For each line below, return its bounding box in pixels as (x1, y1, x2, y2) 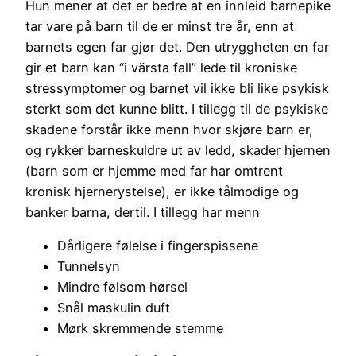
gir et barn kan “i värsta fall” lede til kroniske (25, 59, 297, 75)
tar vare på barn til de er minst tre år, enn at (25, 17, 294, 34)
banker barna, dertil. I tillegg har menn (25, 203, 260, 220)
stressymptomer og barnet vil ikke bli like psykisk (25, 79, 329, 96)
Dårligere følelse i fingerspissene (57, 237, 258, 253)
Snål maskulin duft (57, 299, 170, 315)
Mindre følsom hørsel (57, 278, 188, 295)
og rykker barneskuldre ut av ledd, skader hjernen (25, 141, 331, 158)
